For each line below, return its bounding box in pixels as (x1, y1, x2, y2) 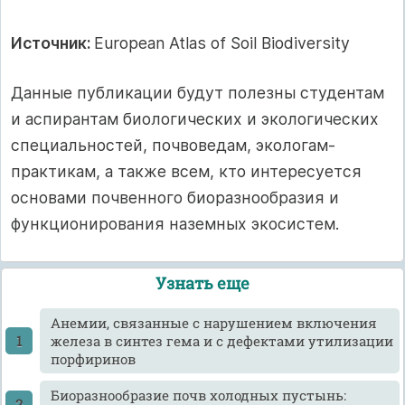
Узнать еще (155, 272, 250, 295)
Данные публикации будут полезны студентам (11, 83, 384, 103)
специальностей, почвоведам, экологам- (11, 136, 335, 155)
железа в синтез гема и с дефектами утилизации (50, 332, 393, 351)
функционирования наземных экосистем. (11, 214, 339, 234)
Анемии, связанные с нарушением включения (50, 314, 377, 333)
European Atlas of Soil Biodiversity (94, 33, 350, 52)
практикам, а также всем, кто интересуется (11, 162, 362, 182)
